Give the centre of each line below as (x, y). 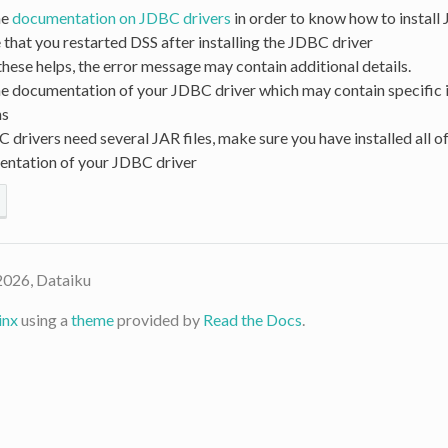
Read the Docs (252, 319)
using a (44, 319)
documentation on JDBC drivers (121, 17)
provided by (158, 319)
